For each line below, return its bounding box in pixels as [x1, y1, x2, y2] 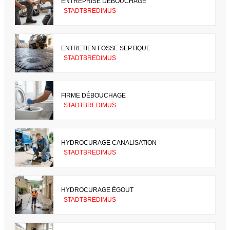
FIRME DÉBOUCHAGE [61, 91, 126, 99]
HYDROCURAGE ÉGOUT [61, 186, 133, 194]
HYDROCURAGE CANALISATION [61, 139, 157, 146]
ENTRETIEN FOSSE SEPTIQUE [61, 44, 150, 52]
